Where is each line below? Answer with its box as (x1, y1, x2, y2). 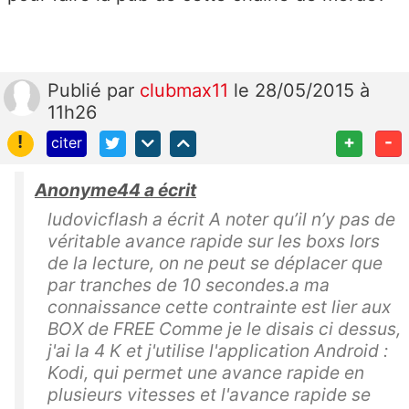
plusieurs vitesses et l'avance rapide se (47, 383, 371, 405)
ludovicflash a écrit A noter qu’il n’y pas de (47, 207, 395, 230)
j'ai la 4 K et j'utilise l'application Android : (47, 339, 388, 362)
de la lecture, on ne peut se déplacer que (47, 251, 383, 274)
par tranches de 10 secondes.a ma (47, 273, 330, 296)
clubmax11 (140, 79, 234, 101)
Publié (47, 79, 107, 101)
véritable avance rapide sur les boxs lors (47, 229, 380, 252)
